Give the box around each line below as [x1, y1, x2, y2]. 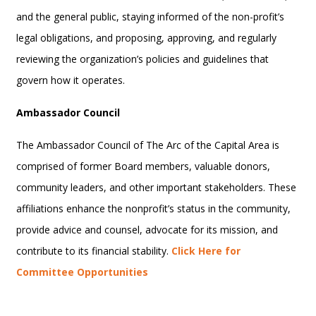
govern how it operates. [16, 73, 126, 87]
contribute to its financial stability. [16, 243, 172, 257]
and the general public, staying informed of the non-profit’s [16, 9, 285, 23]
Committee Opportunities [16, 265, 149, 279]
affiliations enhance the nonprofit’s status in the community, [16, 201, 291, 215]
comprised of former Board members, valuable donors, [16, 159, 271, 173]
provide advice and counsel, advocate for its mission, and [16, 222, 279, 236]
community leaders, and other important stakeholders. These [16, 180, 297, 194]
